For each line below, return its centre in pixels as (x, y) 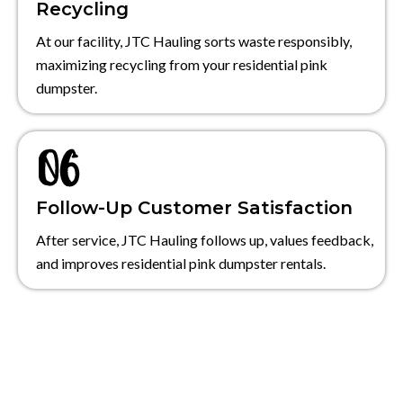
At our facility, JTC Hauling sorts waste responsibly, (194, 40)
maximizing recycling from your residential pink (182, 64)
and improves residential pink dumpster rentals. (181, 263)
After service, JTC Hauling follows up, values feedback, (205, 239)
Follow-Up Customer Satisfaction (194, 207)
